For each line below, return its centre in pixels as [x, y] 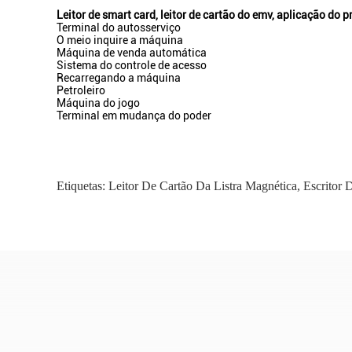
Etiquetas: [82, 186]
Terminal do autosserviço [119, 27]
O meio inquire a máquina [120, 40]
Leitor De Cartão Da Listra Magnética [203, 186]
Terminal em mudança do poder [134, 115]
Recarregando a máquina [119, 78]
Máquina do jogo [98, 103]
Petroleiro [81, 90]
